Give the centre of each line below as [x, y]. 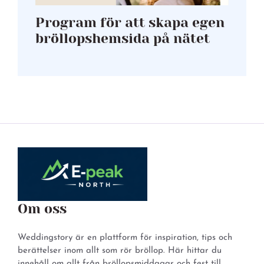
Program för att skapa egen [130, 22]
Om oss [42, 209]
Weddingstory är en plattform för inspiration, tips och [125, 238]
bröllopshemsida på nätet [123, 38]
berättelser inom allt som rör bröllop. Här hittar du [120, 251]
